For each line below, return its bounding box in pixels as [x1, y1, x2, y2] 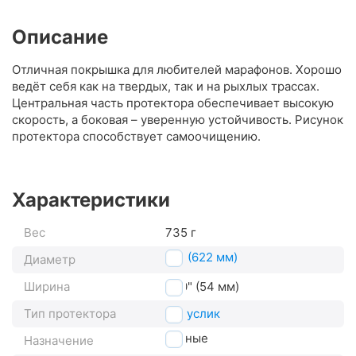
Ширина [24, 279, 70, 295]
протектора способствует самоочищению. [12, 129, 261, 145]
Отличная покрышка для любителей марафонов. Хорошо [12, 62, 342, 78]
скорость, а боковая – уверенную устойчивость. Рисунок [12, 112, 343, 128]
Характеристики [12, 188, 170, 212]
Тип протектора [24, 306, 116, 322]
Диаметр [24, 252, 75, 268]
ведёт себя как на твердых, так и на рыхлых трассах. [12, 79, 319, 95]
